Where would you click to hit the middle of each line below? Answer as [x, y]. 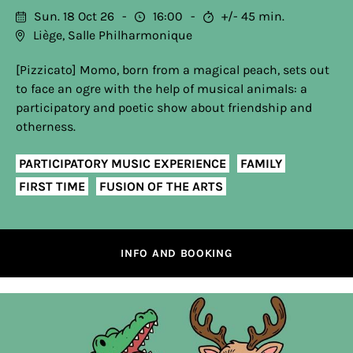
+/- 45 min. [253, 16]
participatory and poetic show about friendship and [164, 108]
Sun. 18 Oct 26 [74, 16]
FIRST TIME [52, 186]
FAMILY [261, 163]
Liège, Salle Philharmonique [113, 35]
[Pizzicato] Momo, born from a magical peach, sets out [173, 70]
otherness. [46, 126]
